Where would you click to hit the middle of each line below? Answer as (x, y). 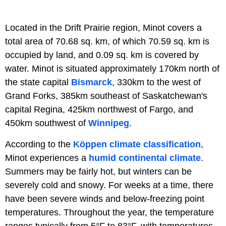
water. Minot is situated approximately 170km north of (112, 68)
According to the (39, 144)
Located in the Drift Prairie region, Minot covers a (103, 27)
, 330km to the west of (156, 82)
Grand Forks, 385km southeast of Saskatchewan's (106, 96)
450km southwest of (47, 123)
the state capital (38, 82)
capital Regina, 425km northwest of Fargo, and (99, 109)
